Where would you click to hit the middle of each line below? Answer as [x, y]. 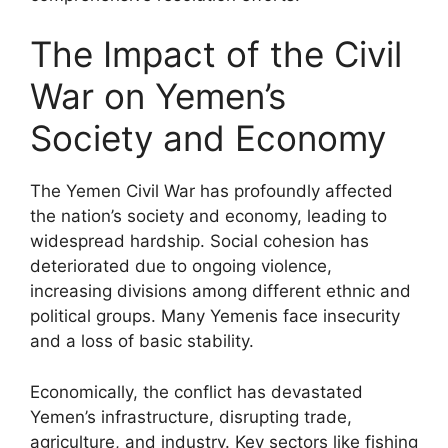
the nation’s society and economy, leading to [208, 216]
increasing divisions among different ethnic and [220, 291]
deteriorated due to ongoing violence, [181, 266]
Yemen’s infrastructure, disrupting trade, [191, 416]
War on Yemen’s [158, 96]
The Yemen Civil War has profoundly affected [211, 191]
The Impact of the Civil [216, 54]
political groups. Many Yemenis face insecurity [215, 316]
